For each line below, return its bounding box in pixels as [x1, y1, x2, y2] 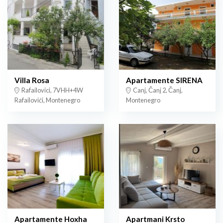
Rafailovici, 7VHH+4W [20, 86, 83, 95]
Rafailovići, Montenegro [14, 96, 80, 105]
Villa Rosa [14, 76, 49, 85]
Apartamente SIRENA [126, 76, 203, 85]
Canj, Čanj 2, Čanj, [132, 86, 183, 95]
